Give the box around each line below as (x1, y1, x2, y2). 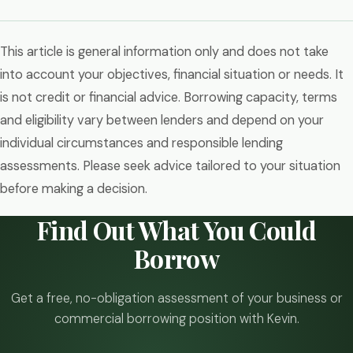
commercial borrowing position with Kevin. (54, 310, 299, 327)
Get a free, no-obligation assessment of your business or (10, 290, 343, 307)
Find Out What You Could (36, 213, 317, 247)
